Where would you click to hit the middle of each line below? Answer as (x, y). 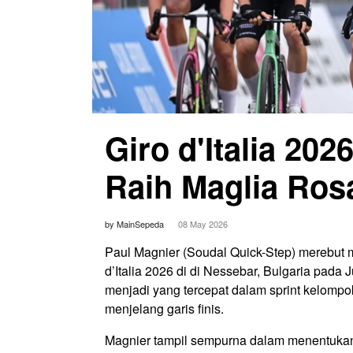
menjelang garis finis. (164, 308)
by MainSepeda (136, 224)
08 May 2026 (203, 224)
